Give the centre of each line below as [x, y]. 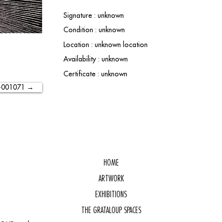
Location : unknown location [106, 45]
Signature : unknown [94, 15]
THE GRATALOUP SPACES [111, 210]
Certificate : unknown [95, 74]
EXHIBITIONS [111, 194]
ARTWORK [111, 178]
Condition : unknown [94, 30]
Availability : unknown [96, 59]
